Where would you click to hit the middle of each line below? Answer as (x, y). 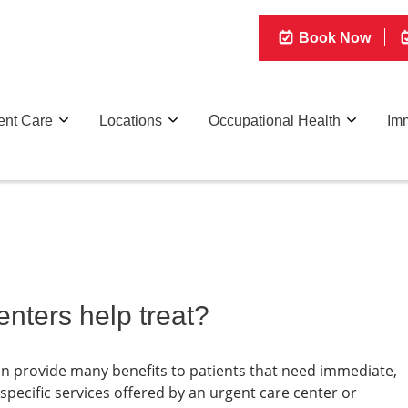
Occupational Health (275, 106)
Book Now (332, 23)
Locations (131, 106)
